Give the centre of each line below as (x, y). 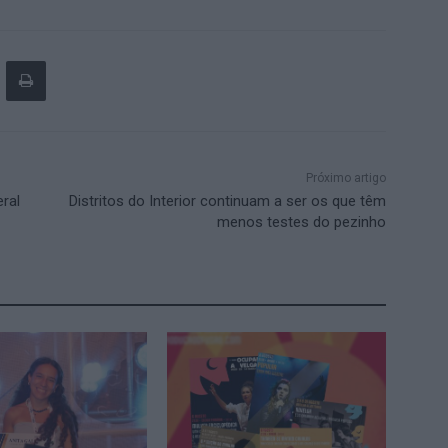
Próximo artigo (345, 177)
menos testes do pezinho (301, 221)
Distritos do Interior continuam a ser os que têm (227, 200)
